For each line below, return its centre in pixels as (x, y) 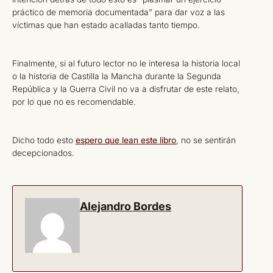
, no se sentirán (206, 140)
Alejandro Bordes (126, 207)
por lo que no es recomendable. (74, 102)
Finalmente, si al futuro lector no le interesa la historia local (126, 63)
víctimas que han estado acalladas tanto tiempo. (106, 25)
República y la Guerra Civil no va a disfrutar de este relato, (126, 89)
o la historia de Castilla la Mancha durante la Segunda (117, 76)
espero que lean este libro (126, 140)
